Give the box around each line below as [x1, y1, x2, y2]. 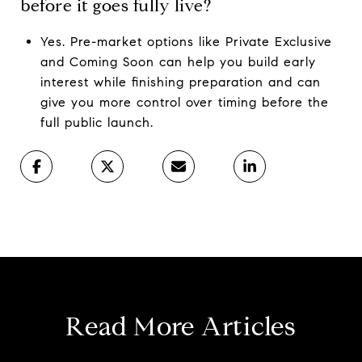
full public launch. [40, 114, 154, 130]
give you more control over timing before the [40, 94, 329, 110]
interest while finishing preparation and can [40, 74, 321, 90]
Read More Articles [65, 309, 297, 343]
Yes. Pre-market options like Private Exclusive [40, 33, 332, 49]
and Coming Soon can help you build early [40, 53, 316, 69]
